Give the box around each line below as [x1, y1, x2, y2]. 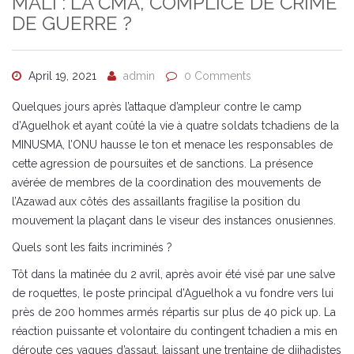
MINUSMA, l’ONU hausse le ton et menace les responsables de [12, 137, 333, 151]
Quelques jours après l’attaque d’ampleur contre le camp [12, 100, 302, 113]
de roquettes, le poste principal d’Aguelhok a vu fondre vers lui [12, 286, 333, 299]
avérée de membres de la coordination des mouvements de [12, 175, 321, 189]
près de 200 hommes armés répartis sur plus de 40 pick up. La [12, 305, 336, 318]
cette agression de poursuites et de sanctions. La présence [12, 156, 313, 170]
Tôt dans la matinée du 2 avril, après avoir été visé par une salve [12, 267, 335, 281]
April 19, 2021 [25, 69, 96, 82]
